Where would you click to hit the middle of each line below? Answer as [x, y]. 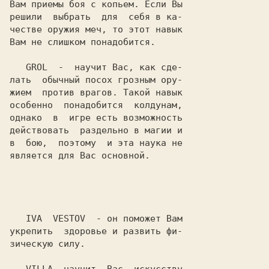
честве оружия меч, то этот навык [96, 29]
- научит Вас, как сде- [115, 67]
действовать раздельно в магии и [96, 130]
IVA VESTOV [56, 219]
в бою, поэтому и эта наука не [96, 143]
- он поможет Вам [134, 219]
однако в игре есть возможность [96, 118]
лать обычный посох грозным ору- [96, 80]
